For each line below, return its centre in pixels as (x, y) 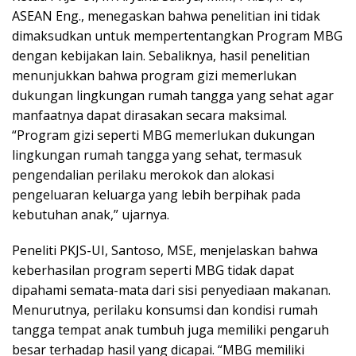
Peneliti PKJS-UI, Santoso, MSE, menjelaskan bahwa (165, 250)
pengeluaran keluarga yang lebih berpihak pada (156, 194)
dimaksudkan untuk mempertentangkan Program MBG (177, 35)
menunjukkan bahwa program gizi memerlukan (154, 75)
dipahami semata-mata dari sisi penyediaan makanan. (171, 290)
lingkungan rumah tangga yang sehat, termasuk (157, 155)
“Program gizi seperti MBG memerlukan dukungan (163, 135)
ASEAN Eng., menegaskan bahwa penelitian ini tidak (166, 15)
